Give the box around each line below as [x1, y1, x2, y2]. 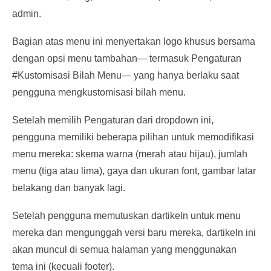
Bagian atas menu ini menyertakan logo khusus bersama [12, 36, 255, 47]
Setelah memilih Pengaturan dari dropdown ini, [12, 115, 214, 125]
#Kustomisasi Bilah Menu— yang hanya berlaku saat [12, 70, 239, 80]
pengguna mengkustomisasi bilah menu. [12, 87, 186, 97]
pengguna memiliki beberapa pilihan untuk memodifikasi [12, 132, 254, 142]
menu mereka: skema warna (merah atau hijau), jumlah [12, 149, 247, 159]
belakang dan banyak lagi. [12, 183, 125, 193]
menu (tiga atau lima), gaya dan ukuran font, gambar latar [12, 166, 256, 176]
